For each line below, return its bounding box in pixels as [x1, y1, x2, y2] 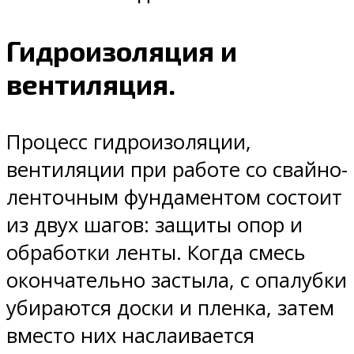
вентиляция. [6, 66, 175, 100]
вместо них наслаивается [6, 321, 254, 349]
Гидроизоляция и [6, 33, 237, 67]
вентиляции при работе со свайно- [6, 155, 348, 183]
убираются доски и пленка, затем [6, 293, 334, 322]
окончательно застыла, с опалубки [6, 265, 347, 294]
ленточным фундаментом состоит [6, 183, 342, 211]
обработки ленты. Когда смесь [6, 238, 306, 266]
